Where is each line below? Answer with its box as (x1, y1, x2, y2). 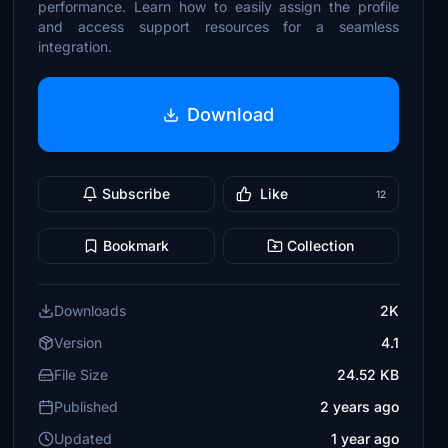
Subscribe (102, 185, 171, 202)
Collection (287, 237, 355, 254)
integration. (38, 38, 113, 55)
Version (54, 334, 103, 351)
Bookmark (103, 237, 170, 254)
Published (54, 398, 119, 415)
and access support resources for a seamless (38, 18, 399, 35)
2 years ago (319, 398, 399, 415)
